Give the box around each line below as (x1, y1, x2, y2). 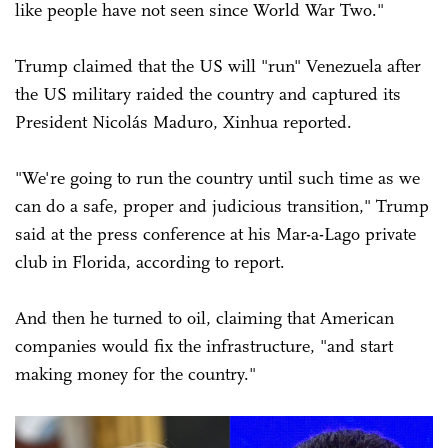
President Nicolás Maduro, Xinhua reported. (15, 110, 357, 133)
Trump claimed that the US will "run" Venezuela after (15, 54, 421, 77)
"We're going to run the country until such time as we (15, 166, 420, 189)
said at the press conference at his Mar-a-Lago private (15, 222, 416, 245)
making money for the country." (15, 362, 256, 385)
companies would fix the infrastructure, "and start (15, 334, 393, 357)
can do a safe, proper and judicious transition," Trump (15, 194, 429, 217)
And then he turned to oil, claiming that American (15, 306, 394, 329)
